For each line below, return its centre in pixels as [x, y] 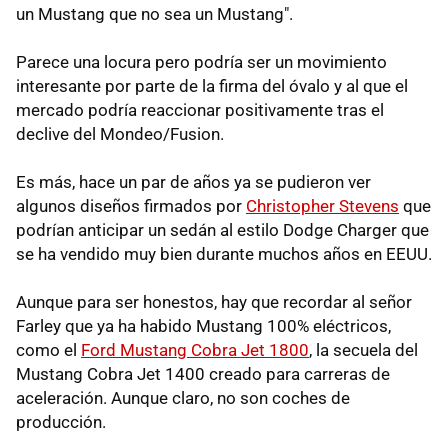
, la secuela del [363, 350]
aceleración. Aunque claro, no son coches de [183, 398]
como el [48, 350]
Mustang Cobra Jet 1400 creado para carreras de [203, 374]
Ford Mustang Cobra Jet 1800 [195, 350]
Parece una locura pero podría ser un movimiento [201, 62]
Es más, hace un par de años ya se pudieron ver [193, 182]
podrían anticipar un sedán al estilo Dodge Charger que [222, 230]
